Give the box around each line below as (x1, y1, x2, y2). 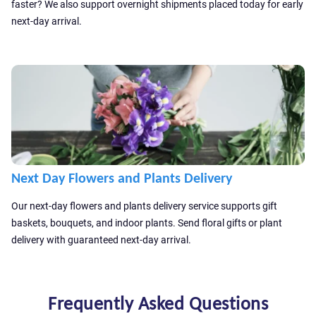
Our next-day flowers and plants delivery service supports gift (11, 200, 277, 212)
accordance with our (30, 5, 114, 16)
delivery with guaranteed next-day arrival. (11, 234, 191, 245)
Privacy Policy (114, 5, 169, 16)
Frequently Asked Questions (48, 292, 268, 315)
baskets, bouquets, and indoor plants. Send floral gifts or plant (11, 217, 282, 229)
